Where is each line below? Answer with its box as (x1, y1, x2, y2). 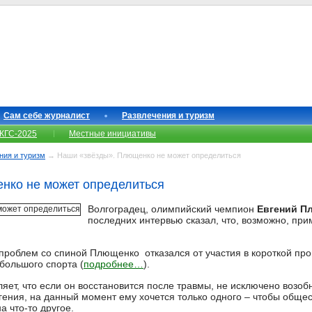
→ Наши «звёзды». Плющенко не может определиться (45, 151, 241, 159)
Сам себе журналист (3, 111, 90, 120)
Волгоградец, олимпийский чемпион (88, 203, 257, 214)
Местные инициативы (69, 129, 156, 139)
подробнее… (84, 258, 143, 270)
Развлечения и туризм (122, 111, 214, 120)
